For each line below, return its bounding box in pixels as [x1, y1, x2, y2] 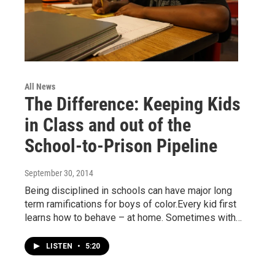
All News [25, 81, 55, 91]
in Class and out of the [25, 114, 191, 136]
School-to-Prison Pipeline [25, 134, 217, 157]
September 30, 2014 [25, 168, 93, 178]
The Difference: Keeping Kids [25, 93, 241, 115]
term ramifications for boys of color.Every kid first [25, 198, 236, 210]
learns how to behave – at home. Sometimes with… [25, 211, 242, 223]
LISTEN [46, 241, 74, 250]
